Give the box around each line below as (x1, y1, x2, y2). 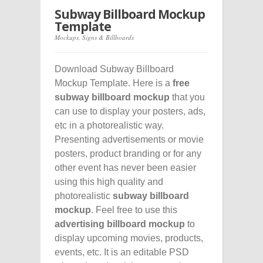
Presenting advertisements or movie (55, 134, 204, 144)
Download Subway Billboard (55, 63, 174, 74)
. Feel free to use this (91, 204, 177, 215)
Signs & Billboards (82, 32, 134, 42)
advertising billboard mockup (55, 218, 185, 229)
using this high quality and (55, 176, 163, 187)
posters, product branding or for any (55, 148, 201, 159)
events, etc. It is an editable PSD (55, 247, 189, 257)
